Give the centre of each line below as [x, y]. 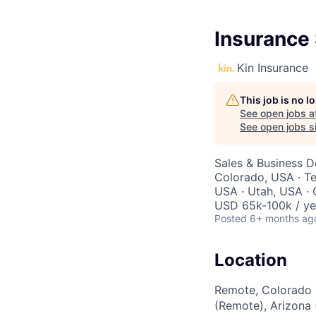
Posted [231, 218]
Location [251, 260]
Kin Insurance [273, 68]
